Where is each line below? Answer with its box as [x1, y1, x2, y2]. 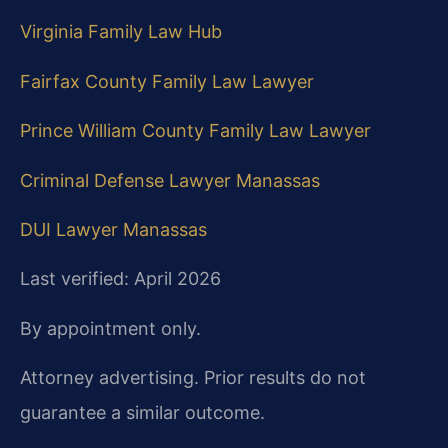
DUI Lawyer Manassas [20, 219, 207, 241]
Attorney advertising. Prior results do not [20, 367, 366, 389]
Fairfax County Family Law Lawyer [20, 70, 314, 92]
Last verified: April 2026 [20, 268, 221, 290]
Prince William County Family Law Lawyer [20, 120, 371, 142]
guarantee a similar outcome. [20, 402, 265, 424]
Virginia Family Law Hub [20, 21, 222, 43]
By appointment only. [20, 317, 201, 339]
